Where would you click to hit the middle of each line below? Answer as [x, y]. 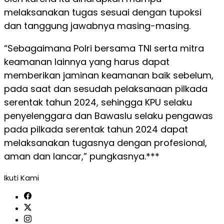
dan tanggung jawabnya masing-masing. [97, 26]
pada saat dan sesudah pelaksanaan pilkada [106, 89]
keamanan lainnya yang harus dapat [87, 62]
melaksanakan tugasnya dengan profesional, [105, 143]
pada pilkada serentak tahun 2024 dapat [96, 129]
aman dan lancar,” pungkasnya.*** [82, 156]
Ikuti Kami [21, 178]
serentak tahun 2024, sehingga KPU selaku [98, 102]
